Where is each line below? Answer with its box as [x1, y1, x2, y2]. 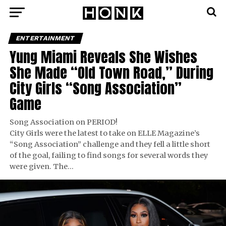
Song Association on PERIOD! [9, 118, 118, 127]
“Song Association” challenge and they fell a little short [9, 140, 210, 149]
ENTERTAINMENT [15, 34, 76, 42]
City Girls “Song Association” [9, 77, 182, 99]
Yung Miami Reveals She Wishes [9, 46, 197, 68]
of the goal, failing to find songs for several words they [9, 151, 208, 160]
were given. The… [9, 162, 74, 171]
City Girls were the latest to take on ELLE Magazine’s [9, 129, 200, 138]
